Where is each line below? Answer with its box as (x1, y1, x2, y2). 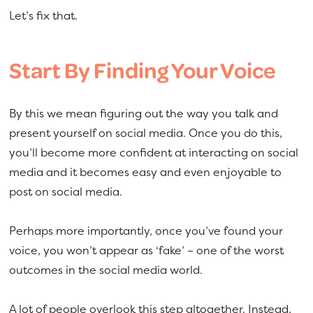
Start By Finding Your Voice (9, 54, 277, 85)
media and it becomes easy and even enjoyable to (9, 163, 282, 180)
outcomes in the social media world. (9, 261, 206, 277)
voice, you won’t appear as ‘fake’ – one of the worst (9, 242, 284, 258)
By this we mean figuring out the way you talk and (9, 105, 279, 121)
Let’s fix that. (9, 7, 81, 23)
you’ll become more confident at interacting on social (9, 144, 299, 160)
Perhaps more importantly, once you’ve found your (9, 222, 284, 238)
